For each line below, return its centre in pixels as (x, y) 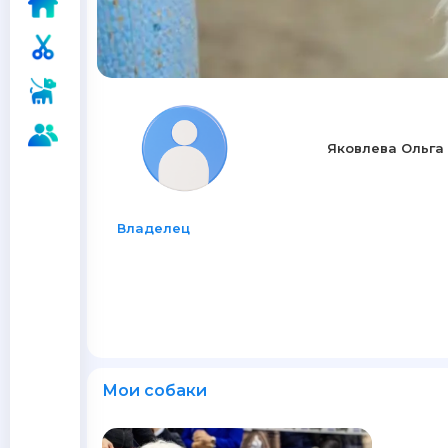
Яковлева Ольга (385, 148)
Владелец (153, 228)
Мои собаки (154, 390)
